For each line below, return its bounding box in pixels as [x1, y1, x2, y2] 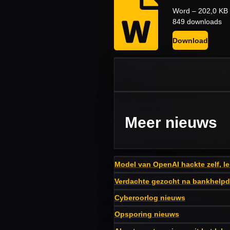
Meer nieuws [125, 114, 217, 131]
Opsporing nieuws [114, 210, 179, 219]
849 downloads [172, 17, 222, 26]
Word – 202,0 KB [172, 7, 228, 15]
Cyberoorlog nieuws [114, 193, 185, 202]
